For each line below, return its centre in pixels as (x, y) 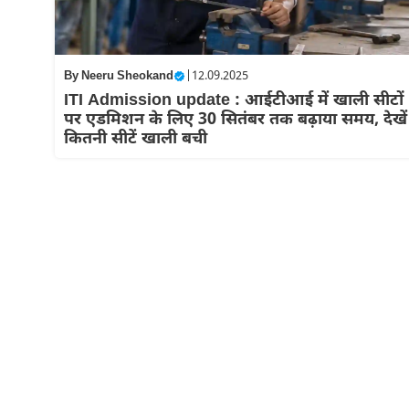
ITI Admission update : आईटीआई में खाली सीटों (233, 101)
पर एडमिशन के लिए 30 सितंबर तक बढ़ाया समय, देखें (235, 121)
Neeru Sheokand (127, 77)
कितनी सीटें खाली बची (135, 140)
